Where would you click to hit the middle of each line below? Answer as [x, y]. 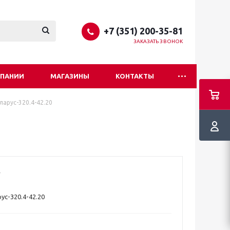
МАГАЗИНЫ [70, 76]
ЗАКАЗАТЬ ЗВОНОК [158, 41]
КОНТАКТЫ [135, 76]
